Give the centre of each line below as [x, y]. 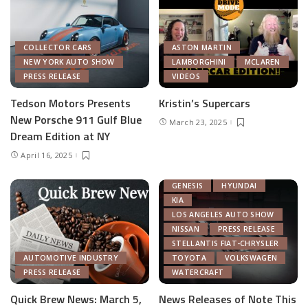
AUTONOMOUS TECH [212, 142]
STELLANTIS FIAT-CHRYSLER [225, 243]
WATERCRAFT [198, 272]
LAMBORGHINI [199, 62]
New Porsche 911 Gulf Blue [76, 120]
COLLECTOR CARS [58, 48]
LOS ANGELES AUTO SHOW [223, 214]
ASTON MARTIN [202, 48]
